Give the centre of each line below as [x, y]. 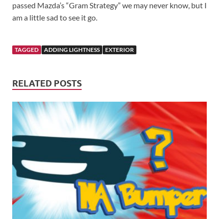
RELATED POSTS [47, 84]
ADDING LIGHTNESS [72, 50]
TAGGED [27, 50]
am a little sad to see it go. [55, 18]
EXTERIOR [120, 50]
